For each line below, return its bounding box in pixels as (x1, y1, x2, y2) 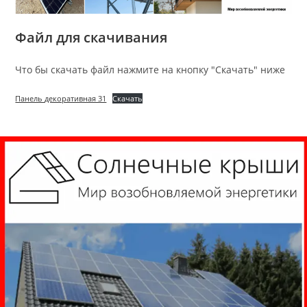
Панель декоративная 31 (15, 93, 107, 103)
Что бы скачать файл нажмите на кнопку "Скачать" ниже (15, 62, 286, 76)
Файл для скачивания (15, 27, 168, 47)
